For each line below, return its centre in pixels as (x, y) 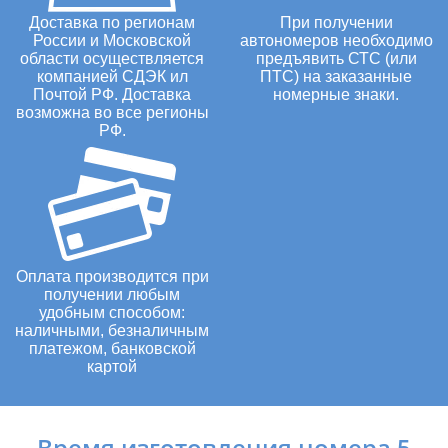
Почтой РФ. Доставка (112, 94)
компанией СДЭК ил (112, 76)
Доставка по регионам (112, 22)
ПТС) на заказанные (336, 76)
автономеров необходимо (336, 40)
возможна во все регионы (112, 112)
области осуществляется (112, 58)
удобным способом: (112, 312)
